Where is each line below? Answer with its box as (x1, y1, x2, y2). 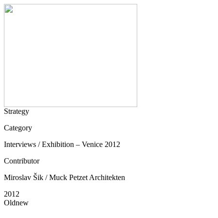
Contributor (4, 157, 39, 165)
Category (4, 124, 32, 132)
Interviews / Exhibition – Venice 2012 (4, 140, 120, 148)
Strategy (4, 107, 29, 115)
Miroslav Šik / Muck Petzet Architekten (4, 173, 125, 182)
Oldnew (4, 199, 29, 207)
